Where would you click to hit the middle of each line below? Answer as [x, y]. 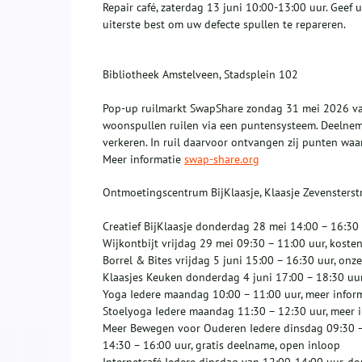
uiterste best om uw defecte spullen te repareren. [224, 25]
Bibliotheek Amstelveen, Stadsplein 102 [200, 75]
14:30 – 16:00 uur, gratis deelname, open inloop [221, 345]
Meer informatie [143, 160]
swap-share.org [222, 160]
